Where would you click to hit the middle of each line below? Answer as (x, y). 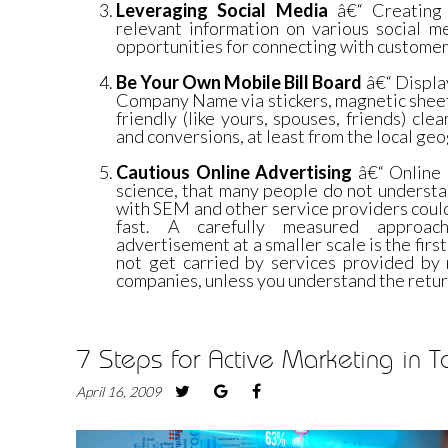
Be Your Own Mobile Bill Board (239, 82)
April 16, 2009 (118, 392)
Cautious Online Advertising (234, 172)
